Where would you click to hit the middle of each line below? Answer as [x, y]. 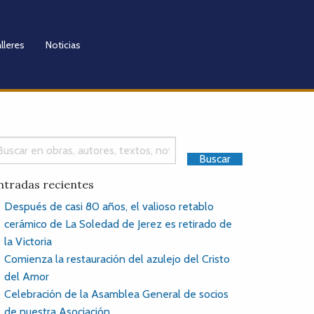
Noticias [63, 45]
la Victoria [28, 241]
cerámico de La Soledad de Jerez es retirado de [118, 224]
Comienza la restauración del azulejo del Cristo [117, 259]
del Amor [27, 276]
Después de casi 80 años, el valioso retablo [109, 206]
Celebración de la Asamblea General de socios [116, 294]
